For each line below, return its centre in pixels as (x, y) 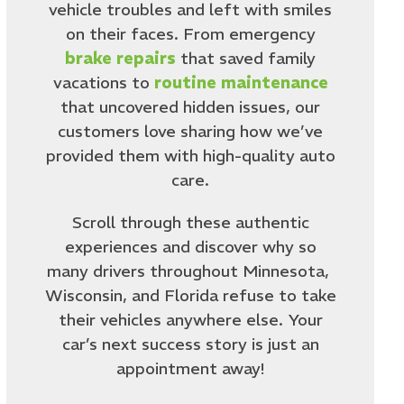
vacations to (103, 83)
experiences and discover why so (190, 247)
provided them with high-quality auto (190, 156)
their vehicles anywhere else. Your (190, 320)
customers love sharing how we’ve (191, 131)
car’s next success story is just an (190, 344)
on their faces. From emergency (190, 34)
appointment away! (191, 368)
